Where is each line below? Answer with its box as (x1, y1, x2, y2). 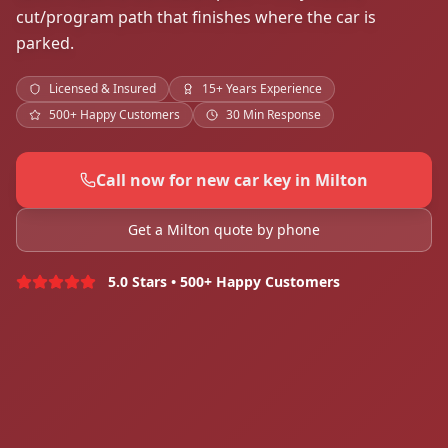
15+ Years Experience (202, 80, 322, 98)
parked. (16, 32, 74, 55)
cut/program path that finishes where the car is (16, 6, 376, 29)
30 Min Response (226, 106, 321, 124)
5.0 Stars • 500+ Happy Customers (108, 272, 340, 292)
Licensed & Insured (49, 80, 156, 98)
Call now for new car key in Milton (96, 169, 368, 192)
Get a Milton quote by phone (128, 220, 320, 240)
